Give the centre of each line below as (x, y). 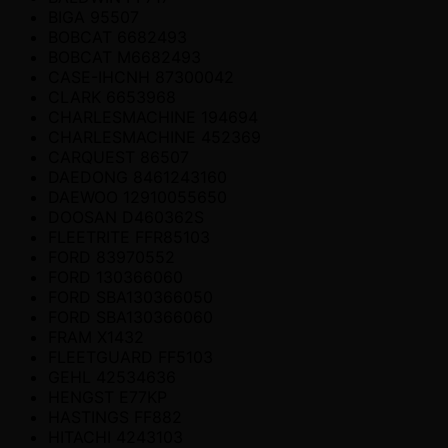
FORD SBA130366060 (130, 316)
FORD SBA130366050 (130, 296)
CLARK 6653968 (112, 96)
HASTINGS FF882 (115, 416)
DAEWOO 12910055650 (137, 196)
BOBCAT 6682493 (117, 36)
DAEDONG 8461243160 (137, 176)
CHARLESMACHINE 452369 (154, 136)
